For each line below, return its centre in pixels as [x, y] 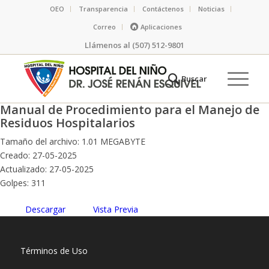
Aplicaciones [161, 27]
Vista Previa [116, 209]
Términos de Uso [54, 251]
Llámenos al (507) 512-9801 [134, 45]
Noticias [211, 9]
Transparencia [103, 9]
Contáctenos [163, 9]
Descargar [45, 209]
